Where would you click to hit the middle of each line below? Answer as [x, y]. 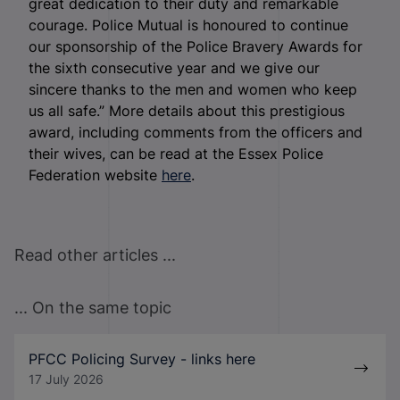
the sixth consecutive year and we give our [174, 68]
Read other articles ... [95, 255]
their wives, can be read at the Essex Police [176, 154]
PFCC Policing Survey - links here [142, 359]
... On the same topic [93, 308]
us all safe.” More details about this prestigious [187, 111]
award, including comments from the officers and [196, 133]
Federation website [95, 175]
